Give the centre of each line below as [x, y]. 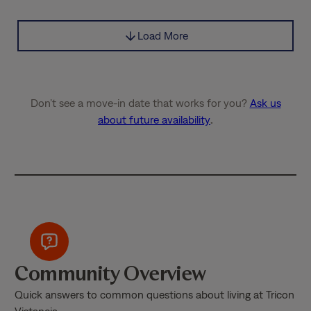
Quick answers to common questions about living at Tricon [155, 294]
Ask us [265, 103]
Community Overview [110, 273]
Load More [162, 36]
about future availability [154, 120]
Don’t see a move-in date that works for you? [140, 103]
